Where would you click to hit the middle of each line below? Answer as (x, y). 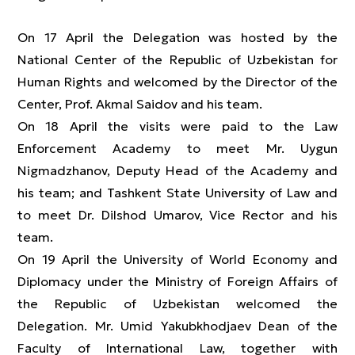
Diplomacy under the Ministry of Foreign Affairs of (177, 281)
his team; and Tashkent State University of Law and (177, 193)
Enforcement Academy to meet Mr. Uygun (177, 148)
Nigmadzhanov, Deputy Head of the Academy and (177, 170)
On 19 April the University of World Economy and (177, 259)
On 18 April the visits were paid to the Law (177, 126)
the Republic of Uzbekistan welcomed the (177, 303)
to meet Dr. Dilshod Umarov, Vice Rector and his (177, 215)
